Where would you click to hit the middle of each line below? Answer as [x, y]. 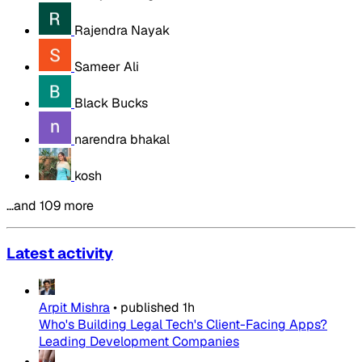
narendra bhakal [122, 139]
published [150, 308]
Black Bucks [111, 103]
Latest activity [60, 254]
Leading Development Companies [139, 342]
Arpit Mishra [74, 308]
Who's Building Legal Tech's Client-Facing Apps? [183, 325]
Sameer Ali [107, 66]
